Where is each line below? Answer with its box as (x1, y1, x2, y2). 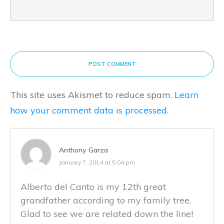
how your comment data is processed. (10, 104, 168, 116)
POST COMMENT (88, 60, 136, 68)
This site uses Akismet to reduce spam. (10, 89, 174, 101)
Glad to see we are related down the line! (20, 208, 193, 220)
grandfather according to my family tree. (20, 194, 191, 206)
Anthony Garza (59, 145, 108, 155)
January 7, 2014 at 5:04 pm (59, 158, 135, 166)
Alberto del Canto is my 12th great (20, 181, 166, 193)
